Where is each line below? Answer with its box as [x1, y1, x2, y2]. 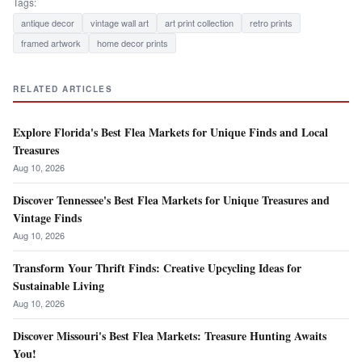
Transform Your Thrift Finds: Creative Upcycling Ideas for [13, 259, 301, 277]
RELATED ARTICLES [13, 83, 112, 95]
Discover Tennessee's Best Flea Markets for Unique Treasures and [13, 192, 330, 209]
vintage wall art [90, 16, 149, 30]
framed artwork [21, 36, 81, 50]
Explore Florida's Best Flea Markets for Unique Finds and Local [13, 124, 328, 141]
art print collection [165, 16, 234, 30]
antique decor [21, 16, 74, 30]
